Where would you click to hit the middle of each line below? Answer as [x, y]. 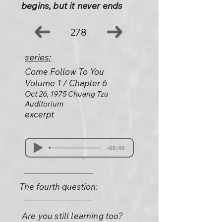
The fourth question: [58, 187]
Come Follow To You [64, 72]
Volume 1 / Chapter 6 [66, 83]
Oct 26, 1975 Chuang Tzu [67, 94]
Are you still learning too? [73, 216]
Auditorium [44, 104]
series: [38, 57]
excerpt [39, 114]
